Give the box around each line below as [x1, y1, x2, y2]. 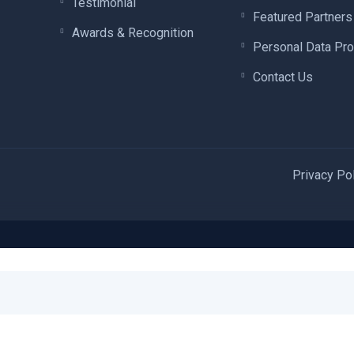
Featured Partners [252, 9, 352, 24]
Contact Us [252, 69, 313, 85]
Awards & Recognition [72, 24, 194, 40]
